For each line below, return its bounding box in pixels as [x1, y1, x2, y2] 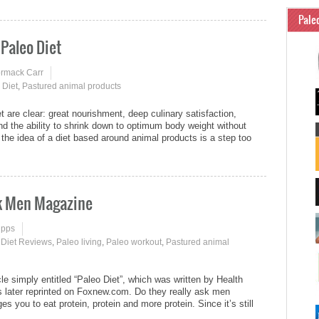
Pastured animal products [22, 81, 121, 92]
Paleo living [56, 236, 102, 247]
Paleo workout [106, 236, 162, 247]
